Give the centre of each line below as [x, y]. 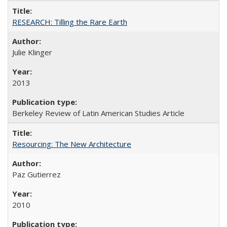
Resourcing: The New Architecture [72, 144]
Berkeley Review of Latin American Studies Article [98, 113]
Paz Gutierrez [36, 174]
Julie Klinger [32, 52]
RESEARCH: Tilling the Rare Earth [70, 22]
